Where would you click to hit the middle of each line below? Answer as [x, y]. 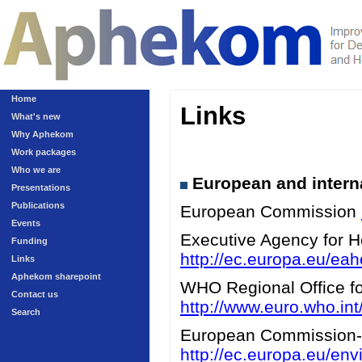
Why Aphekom [42, 134]
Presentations [41, 187]
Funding [29, 241]
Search [26, 312]
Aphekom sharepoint [56, 276]
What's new [36, 116]
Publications [38, 205]
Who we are [36, 170]
